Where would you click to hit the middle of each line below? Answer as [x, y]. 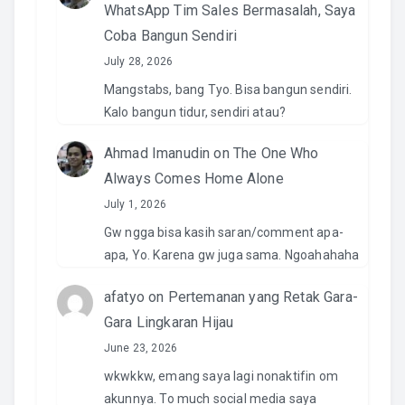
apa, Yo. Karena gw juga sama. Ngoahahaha [232, 255]
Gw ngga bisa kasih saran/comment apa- [224, 233]
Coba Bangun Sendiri [171, 35]
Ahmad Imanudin [157, 154]
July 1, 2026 [135, 205]
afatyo [124, 297]
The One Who [276, 154]
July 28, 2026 [139, 61]
